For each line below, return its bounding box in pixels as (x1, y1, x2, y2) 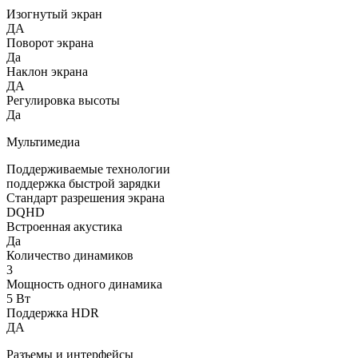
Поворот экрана (6, 35, 93, 50)
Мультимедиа (6, 134, 80, 149)
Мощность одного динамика (6, 276, 162, 291)
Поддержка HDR (6, 305, 99, 320)
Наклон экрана (6, 64, 88, 78)
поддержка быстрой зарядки (6, 176, 161, 190)
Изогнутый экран (6, 6, 102, 21)
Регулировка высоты (6, 93, 120, 107)
